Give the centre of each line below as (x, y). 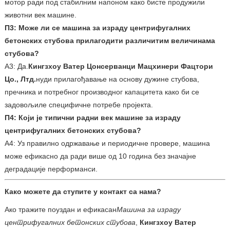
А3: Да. (16, 66)
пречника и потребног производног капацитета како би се (102, 92)
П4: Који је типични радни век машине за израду (92, 117)
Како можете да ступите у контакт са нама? (83, 191)
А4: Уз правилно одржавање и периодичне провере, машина (107, 143)
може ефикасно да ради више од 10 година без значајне (100, 156)
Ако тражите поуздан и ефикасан (60, 209)
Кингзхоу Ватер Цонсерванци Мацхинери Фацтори (120, 66)
